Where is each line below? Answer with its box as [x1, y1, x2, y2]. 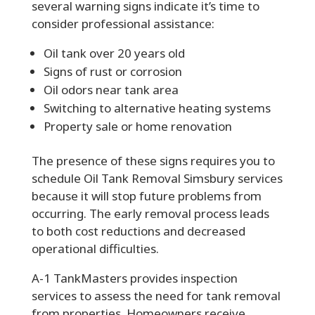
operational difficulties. [31, 240, 162, 257]
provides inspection [129, 269, 238, 286]
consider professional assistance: [31, 15, 214, 32]
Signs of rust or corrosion [43, 63, 182, 79]
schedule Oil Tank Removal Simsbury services [31, 169, 283, 186]
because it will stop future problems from [31, 187, 262, 204]
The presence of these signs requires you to [31, 152, 275, 169]
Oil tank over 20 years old [43, 44, 185, 61]
